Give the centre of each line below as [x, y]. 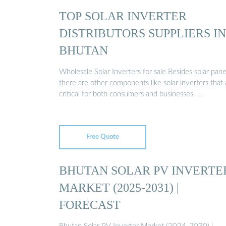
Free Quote [103, 137]
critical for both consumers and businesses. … [131, 94]
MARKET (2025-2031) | [119, 187]
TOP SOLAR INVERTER [123, 16]
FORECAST [90, 204]
